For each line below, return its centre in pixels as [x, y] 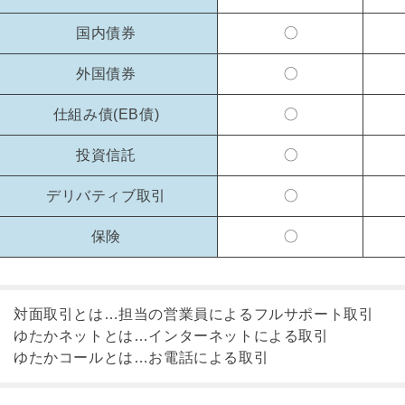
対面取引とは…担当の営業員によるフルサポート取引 [194, 314]
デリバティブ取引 [106, 196]
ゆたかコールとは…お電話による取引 [141, 358]
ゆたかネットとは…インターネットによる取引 [171, 336]
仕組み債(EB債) [106, 114]
